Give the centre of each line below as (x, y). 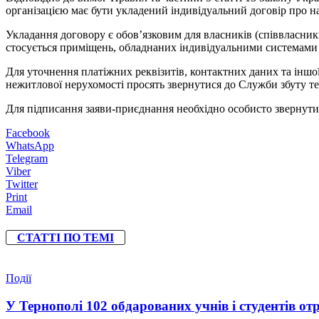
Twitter (22, 184)
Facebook (28, 132)
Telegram (27, 158)
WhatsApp (30, 145)
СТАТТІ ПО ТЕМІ (66, 238)
